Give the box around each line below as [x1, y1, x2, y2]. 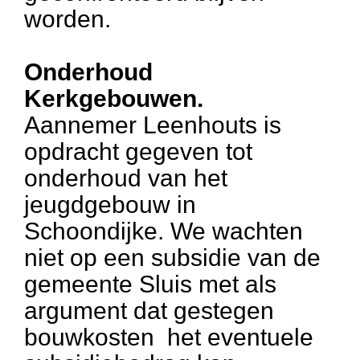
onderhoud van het [24, 165, 227, 191]
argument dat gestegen [24, 297, 274, 324]
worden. [24, 6, 111, 32]
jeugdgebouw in [24, 191, 196, 218]
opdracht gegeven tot [24, 138, 252, 165]
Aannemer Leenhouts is [24, 112, 281, 138]
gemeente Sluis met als [24, 271, 276, 297]
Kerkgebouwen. [24, 85, 203, 112]
